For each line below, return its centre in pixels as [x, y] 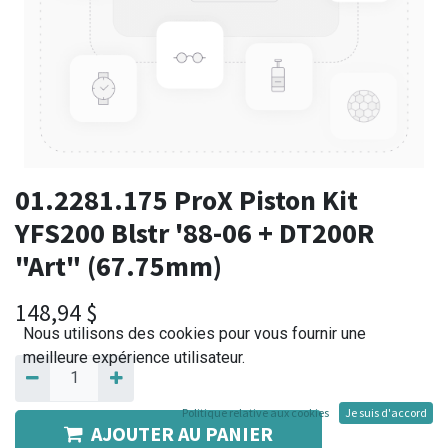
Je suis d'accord [386, 412]
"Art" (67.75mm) [118, 266]
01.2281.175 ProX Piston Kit [186, 200]
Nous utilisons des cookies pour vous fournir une [194, 333]
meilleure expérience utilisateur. [134, 357]
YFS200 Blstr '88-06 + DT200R [194, 233]
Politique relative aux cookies [255, 412]
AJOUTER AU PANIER [182, 433]
